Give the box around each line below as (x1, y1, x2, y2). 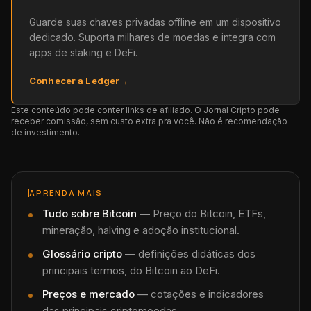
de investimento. (11, 127, 80, 137)
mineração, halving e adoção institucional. (42, 224, 239, 237)
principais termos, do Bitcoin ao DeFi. (42, 264, 220, 277)
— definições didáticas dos (122, 247, 255, 260)
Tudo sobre (42, 207, 102, 220)
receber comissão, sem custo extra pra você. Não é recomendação (11, 116, 287, 126)
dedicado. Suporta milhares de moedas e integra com (29, 31, 276, 43)
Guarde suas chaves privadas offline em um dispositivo (29, 16, 281, 28)
